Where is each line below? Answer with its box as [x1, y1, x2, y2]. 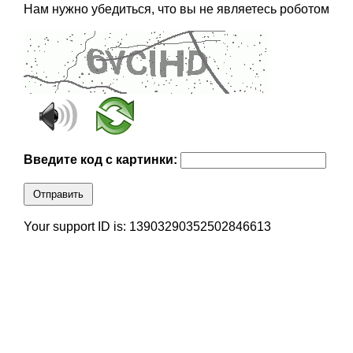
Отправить [32, 188, 84, 201]
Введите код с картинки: [23, 153, 180, 167]
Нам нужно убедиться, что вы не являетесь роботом [23, 2, 329, 17]
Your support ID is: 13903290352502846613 [23, 220, 271, 234]
